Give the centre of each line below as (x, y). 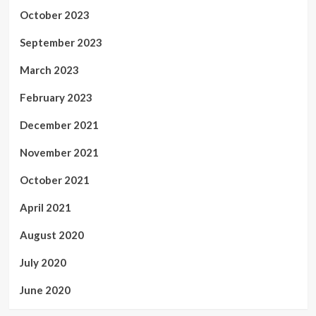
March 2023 (49, 69)
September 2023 (61, 42)
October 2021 (54, 180)
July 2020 (43, 262)
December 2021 (59, 124)
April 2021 (45, 207)
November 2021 (59, 152)
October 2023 (54, 14)
